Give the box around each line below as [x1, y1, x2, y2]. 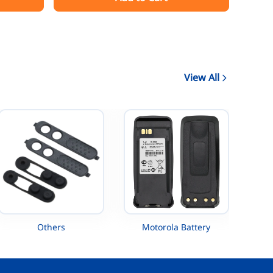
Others [37, 221, 65, 233]
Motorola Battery [142, 221, 211, 233]
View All [184, 71, 219, 85]
